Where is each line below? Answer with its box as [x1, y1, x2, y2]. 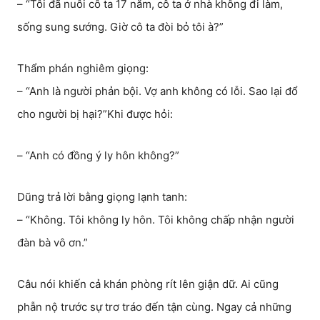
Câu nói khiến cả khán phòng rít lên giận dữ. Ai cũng [17, 277, 279, 291]
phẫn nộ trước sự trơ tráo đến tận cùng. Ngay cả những [17, 300, 291, 314]
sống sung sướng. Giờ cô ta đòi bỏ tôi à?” [17, 20, 224, 34]
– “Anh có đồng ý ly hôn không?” [17, 149, 179, 162]
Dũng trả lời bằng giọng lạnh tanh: [17, 190, 187, 204]
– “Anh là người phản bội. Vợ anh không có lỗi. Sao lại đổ [17, 84, 298, 98]
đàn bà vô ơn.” [17, 236, 88, 249]
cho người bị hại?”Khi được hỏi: [17, 107, 173, 121]
